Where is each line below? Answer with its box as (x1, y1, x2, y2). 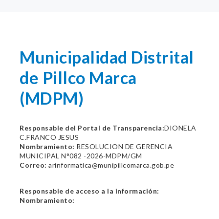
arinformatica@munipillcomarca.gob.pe (46, 161, 174, 169)
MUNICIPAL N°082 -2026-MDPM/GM (20, 152, 142, 160)
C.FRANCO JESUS (20, 133, 79, 141)
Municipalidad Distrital (20, 47, 194, 67)
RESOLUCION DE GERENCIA (74, 142, 173, 151)
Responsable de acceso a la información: (20, 187, 159, 195)
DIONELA (164, 124, 197, 132)
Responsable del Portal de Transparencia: (20, 124, 164, 132)
